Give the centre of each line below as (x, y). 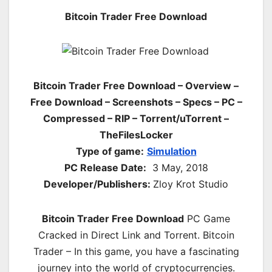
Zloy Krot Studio (191, 184)
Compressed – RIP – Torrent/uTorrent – (136, 118)
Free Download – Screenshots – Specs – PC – (136, 102)
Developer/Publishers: (98, 184)
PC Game (207, 218)
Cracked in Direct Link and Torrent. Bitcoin (136, 235)
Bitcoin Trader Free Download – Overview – (136, 85)
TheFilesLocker (136, 134)
